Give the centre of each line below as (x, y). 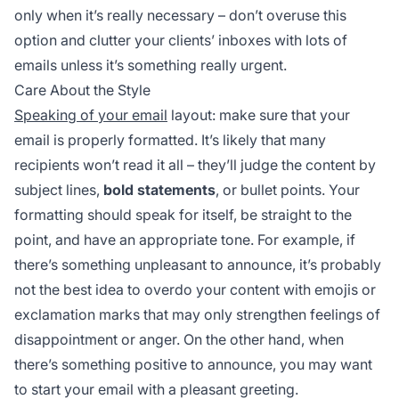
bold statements (159, 189)
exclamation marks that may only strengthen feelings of (197, 314)
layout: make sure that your (259, 114)
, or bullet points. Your (288, 189)
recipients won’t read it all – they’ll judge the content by (195, 164)
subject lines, (59, 189)
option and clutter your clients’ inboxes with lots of (181, 40)
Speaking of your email (91, 114)
